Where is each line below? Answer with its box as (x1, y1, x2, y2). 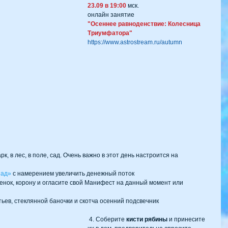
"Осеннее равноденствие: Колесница (88, 20, 202, 27)
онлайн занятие (88, 11, 136, 18)
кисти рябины (126, 216, 167, 223)
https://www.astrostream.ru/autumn (88, 38, 182, 46)
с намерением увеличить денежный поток (11, 170, 137, 178)
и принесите (167, 216, 207, 223)
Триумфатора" (88, 29, 134, 37)
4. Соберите (89, 216, 126, 223)
